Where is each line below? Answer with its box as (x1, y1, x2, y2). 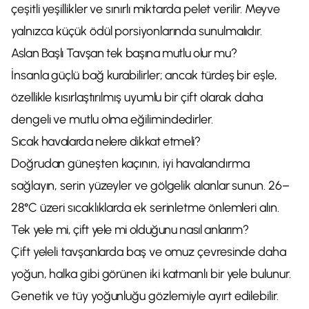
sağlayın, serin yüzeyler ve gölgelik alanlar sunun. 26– (11, 178, 290, 193)
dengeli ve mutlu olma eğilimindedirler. (11, 112, 213, 127)
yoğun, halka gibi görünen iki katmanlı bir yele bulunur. (11, 266, 291, 281)
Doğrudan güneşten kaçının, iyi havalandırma (11, 156, 250, 171)
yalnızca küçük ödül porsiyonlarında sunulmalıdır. (11, 23, 263, 39)
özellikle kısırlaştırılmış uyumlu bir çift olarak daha (11, 90, 263, 105)
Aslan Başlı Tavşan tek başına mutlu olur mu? (11, 46, 237, 61)
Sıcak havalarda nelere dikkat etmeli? (11, 134, 201, 149)
